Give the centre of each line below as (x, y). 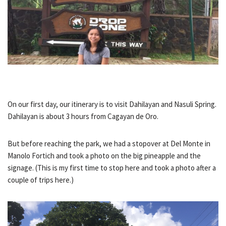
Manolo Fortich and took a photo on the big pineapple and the (104, 155)
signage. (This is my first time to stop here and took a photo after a (112, 167)
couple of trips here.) (41, 180)
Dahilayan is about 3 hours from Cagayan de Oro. (83, 116)
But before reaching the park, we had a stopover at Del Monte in (109, 143)
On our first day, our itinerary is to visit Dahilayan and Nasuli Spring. (112, 104)
